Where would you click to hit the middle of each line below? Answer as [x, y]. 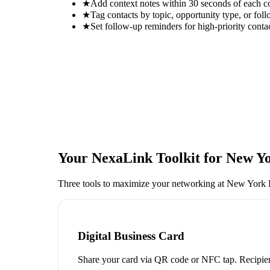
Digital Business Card [131, 236]
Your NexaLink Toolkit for [142, 158]
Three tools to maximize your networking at [142, 183]
